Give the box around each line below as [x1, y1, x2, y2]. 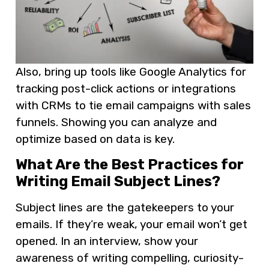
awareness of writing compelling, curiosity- [16, 251, 244, 265]
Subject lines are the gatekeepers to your [16, 201, 234, 215]
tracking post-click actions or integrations [16, 82, 236, 96]
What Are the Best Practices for [16, 156, 244, 174]
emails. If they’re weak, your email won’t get [16, 217, 247, 232]
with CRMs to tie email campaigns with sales [16, 98, 251, 113]
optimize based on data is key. [16, 132, 175, 147]
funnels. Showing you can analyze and [16, 115, 217, 130]
